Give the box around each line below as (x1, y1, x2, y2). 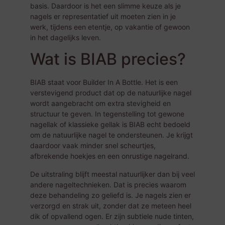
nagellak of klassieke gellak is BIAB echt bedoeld (30, 120, 190, 129)
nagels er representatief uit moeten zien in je (30, 12, 176, 21)
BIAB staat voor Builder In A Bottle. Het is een (30, 78, 178, 87)
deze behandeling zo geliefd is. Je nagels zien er (30, 190, 191, 199)
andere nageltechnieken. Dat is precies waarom (30, 180, 186, 189)
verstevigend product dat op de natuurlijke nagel (30, 88, 191, 97)
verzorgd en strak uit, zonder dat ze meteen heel (30, 201, 191, 210)
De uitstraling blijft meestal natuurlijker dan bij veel (30, 169, 195, 178)
